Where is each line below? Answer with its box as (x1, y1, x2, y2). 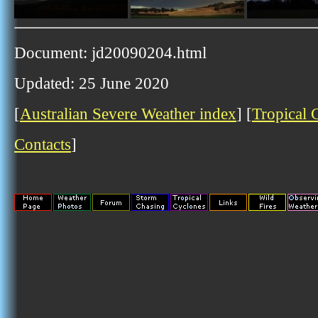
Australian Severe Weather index (20, 104, 236, 123)
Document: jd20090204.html (14, 43, 207, 62)
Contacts (14, 135, 71, 153)
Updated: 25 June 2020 (14, 74, 169, 92)
